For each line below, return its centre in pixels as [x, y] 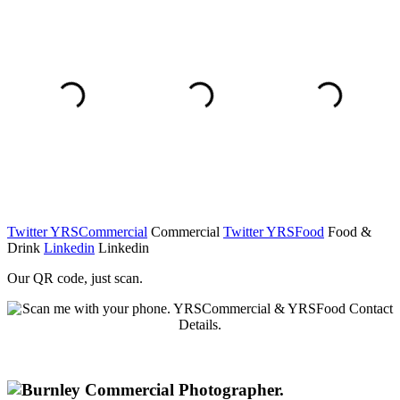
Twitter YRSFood [274, 231]
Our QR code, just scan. [75, 278]
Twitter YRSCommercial [77, 231]
